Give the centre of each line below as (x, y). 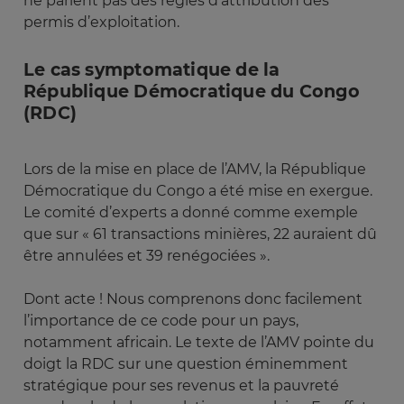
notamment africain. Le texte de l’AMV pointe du (199, 343)
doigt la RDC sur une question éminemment (186, 364)
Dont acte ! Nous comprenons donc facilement (193, 299)
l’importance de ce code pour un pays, (161, 321)
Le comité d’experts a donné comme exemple (191, 213)
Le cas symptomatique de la (152, 69)
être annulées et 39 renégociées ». (148, 256)
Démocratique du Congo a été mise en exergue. (198, 191)
